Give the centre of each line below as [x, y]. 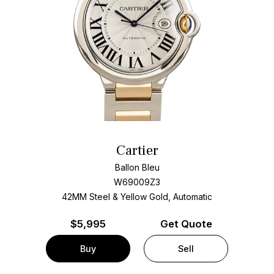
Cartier [137, 151]
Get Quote [186, 224]
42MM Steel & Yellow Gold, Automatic [137, 197]
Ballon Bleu [137, 168]
